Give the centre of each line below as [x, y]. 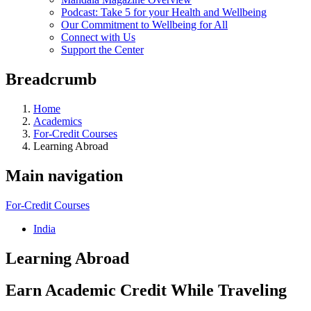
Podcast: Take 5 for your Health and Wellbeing [164, 12]
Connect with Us [98, 37]
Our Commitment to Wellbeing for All [144, 25]
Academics [58, 121]
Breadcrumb [51, 79]
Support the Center [102, 50]
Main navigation [64, 175]
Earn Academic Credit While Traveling [146, 291]
